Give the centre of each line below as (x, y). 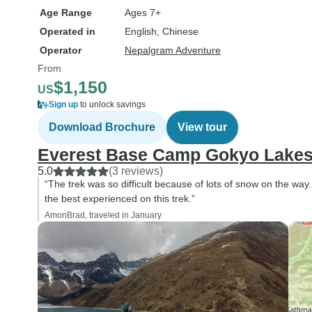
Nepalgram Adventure (173, 50)
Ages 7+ (143, 13)
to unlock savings (112, 104)
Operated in (68, 31)
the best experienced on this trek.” (120, 198)
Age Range (66, 13)
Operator (61, 50)
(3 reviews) (136, 171)
